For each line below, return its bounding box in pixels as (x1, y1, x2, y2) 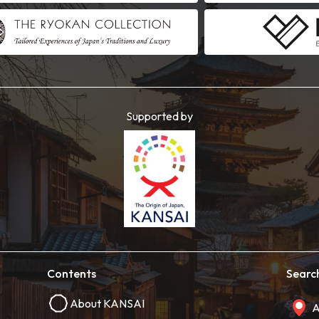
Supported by (126, 109, 193, 124)
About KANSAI (70, 296, 145, 310)
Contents (47, 266, 96, 281)
